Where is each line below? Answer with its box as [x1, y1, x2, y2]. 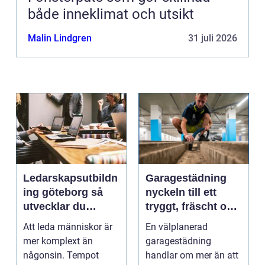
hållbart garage [146, 215, 222, 227]
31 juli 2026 [188, 33, 237, 44]
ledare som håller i [23, 215, 117, 227]
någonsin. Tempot [23, 250, 99, 261]
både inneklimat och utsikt [28, 6, 194, 23]
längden [23, 229, 64, 241]
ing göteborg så [23, 186, 91, 199]
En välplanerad [146, 221, 208, 233]
